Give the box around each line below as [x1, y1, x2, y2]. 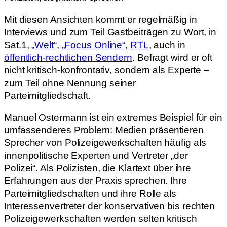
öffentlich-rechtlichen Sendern [4, 52, 132, 63]
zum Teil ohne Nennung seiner [4, 77, 136, 88]
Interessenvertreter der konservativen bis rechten [4, 201, 215, 212]
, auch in [148, 39, 185, 50]
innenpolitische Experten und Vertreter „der [4, 150, 188, 161]
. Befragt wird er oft [132, 52, 212, 63]
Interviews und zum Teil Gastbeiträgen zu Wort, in [4, 26, 217, 37]
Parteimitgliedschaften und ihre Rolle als [4, 188, 176, 199]
